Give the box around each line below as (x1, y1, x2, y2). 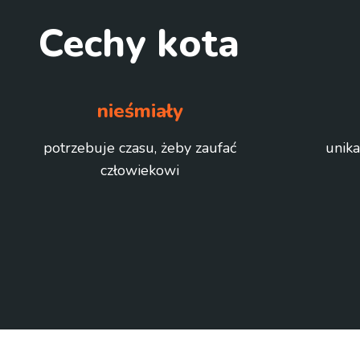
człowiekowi (100, 161, 179, 180)
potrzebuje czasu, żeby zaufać (43, 138, 236, 157)
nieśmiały (96, 98, 183, 124)
